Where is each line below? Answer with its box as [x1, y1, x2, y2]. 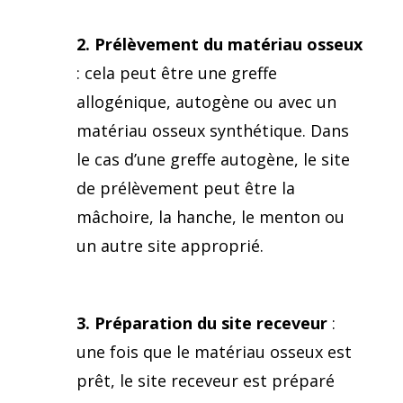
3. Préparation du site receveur [76, 311, 327, 334]
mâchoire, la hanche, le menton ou [76, 205, 345, 228]
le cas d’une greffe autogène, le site [76, 148, 350, 170]
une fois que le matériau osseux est [76, 340, 352, 363]
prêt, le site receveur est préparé [76, 369, 335, 391]
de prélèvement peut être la [76, 176, 295, 199]
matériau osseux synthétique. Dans [76, 119, 349, 141]
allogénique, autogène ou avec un [76, 90, 336, 112]
